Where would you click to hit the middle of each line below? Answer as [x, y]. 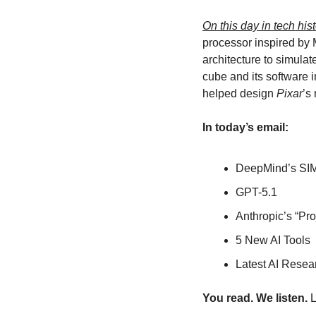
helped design [239, 94]
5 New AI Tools [273, 241]
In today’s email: [245, 128]
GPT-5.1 [256, 193]
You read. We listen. [255, 298]
